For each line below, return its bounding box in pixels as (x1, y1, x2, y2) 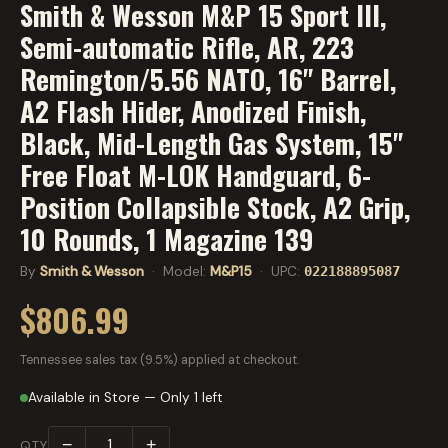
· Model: (144, 263, 210, 281)
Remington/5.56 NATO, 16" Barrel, (20, 59, 396, 100)
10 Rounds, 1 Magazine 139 (20, 219, 313, 260)
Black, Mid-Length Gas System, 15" (20, 123, 403, 164)
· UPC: (252, 263, 304, 281)
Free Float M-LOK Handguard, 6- (20, 155, 371, 196)
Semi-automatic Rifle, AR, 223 (20, 27, 354, 68)
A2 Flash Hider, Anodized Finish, (20, 91, 366, 132)
